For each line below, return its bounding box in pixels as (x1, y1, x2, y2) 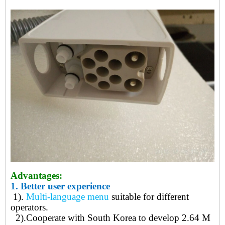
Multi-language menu (26, 191, 109, 202)
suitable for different (109, 191, 189, 202)
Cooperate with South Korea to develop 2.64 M (26, 212, 210, 223)
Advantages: (11, 170, 62, 181)
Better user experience (21, 181, 110, 192)
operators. (11, 202, 48, 213)
